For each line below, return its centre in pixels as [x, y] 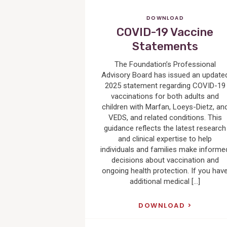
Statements [165, 46]
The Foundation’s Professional [165, 65]
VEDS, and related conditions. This [165, 118]
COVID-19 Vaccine [165, 32]
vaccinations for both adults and [165, 97]
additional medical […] [165, 182]
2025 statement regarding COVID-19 [165, 86]
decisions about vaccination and [165, 160]
